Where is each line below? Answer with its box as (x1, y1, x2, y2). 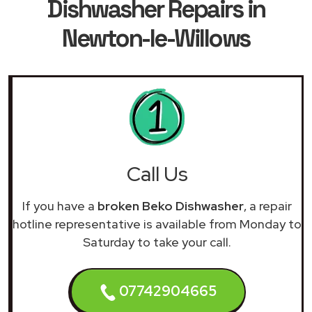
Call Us (126, 160, 188, 187)
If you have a (22, 197, 97, 214)
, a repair (244, 197, 292, 214)
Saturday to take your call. (83, 233, 231, 250)
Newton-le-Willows (62, 22, 250, 54)
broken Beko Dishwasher (97, 197, 244, 214)
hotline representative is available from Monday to (13, 215, 302, 232)
